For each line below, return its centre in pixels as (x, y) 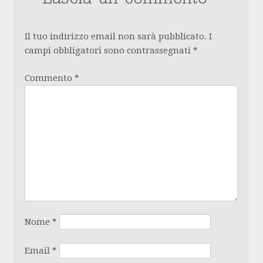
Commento (50, 78)
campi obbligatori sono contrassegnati (109, 51)
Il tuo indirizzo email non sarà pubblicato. (116, 37)
